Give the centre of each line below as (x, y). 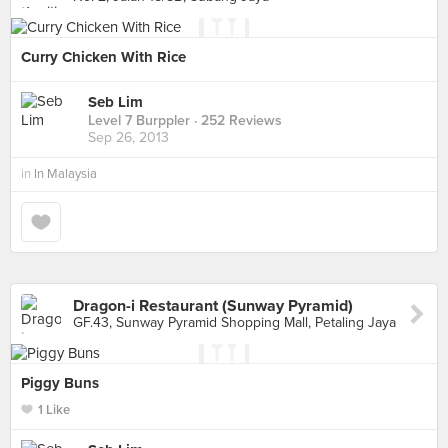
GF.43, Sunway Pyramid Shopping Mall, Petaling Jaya (234, 322)
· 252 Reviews (236, 121)
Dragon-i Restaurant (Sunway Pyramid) (213, 306)
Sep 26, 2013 (128, 138)
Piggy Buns (60, 383)
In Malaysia (65, 174)
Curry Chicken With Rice (103, 57)
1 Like (54, 410)
